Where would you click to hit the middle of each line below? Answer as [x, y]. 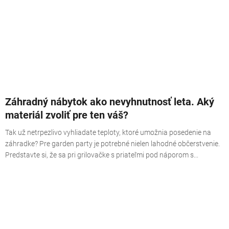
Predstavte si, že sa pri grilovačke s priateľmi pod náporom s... [102, 155]
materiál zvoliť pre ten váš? [67, 115]
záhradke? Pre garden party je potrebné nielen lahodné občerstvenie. [112, 143]
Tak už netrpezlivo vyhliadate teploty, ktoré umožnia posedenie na [108, 132]
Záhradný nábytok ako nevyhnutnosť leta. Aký [110, 101]
